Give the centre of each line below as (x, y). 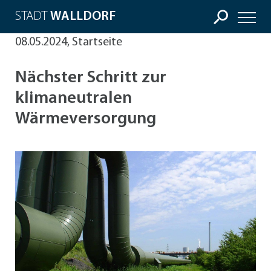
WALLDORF (83, 17)
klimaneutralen (73, 99)
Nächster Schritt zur (91, 78)
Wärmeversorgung (86, 119)
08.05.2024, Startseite (69, 42)
